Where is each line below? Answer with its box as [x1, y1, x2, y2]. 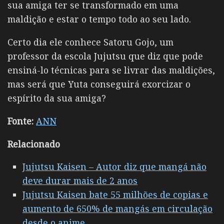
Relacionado [7, 137, 60, 150]
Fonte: [7, 114, 33, 127]
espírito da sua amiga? [7, 91, 106, 104]
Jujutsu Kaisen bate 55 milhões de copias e [22, 188, 208, 201]
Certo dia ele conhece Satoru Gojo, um [7, 35, 173, 48]
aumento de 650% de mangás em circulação [22, 202, 212, 215]
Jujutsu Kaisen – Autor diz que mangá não [22, 160, 206, 173]
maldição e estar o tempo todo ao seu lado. [7, 13, 191, 25]
